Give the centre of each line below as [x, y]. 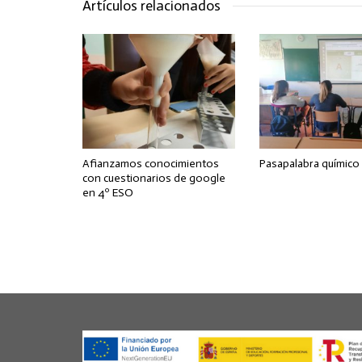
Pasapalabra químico [310, 163]
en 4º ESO [108, 192]
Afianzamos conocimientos [151, 163]
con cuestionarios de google [154, 178]
